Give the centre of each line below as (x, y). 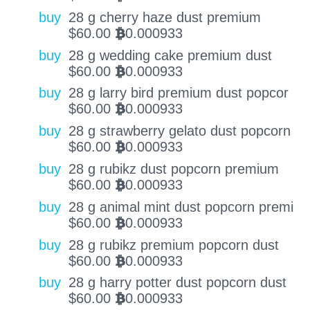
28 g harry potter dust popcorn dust (177, 283)
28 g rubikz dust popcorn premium (173, 168)
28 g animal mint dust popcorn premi (181, 207)
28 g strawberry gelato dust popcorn (179, 131)
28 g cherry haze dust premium (164, 17)
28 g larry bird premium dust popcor (178, 93)
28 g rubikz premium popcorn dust (173, 245)
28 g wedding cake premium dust (170, 55)
